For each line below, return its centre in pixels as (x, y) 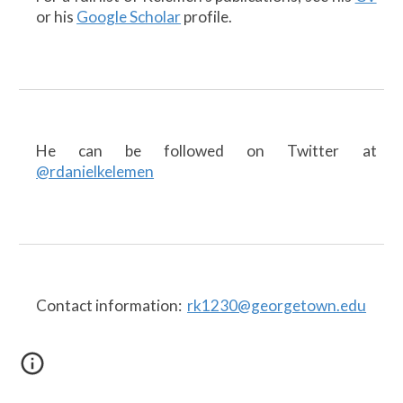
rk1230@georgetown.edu (277, 305)
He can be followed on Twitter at (206, 151)
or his (57, 17)
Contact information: (112, 305)
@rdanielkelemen (95, 171)
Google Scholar (129, 17)
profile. (208, 17)
